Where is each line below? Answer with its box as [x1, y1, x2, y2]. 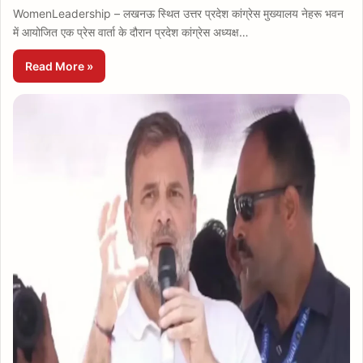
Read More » [25, 59, 93, 73]
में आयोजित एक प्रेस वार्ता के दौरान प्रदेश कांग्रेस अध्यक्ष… [13, 25, 249, 39]
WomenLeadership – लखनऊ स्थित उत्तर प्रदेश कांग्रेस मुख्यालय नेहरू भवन [13, 6, 344, 20]
